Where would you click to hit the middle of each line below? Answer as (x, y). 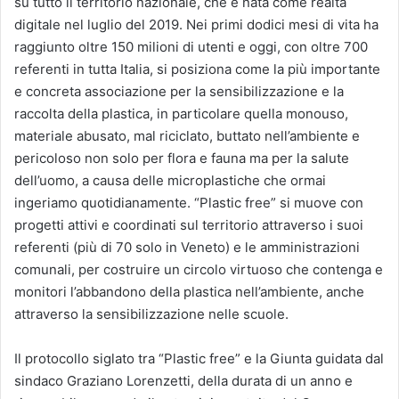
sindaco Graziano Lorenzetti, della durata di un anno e (183, 381)
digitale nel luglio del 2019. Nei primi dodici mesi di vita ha (196, 25)
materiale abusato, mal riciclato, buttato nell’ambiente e (187, 136)
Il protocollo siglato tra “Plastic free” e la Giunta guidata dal (199, 359)
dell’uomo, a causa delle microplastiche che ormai (170, 181)
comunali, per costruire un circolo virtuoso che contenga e (199, 270)
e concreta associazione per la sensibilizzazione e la (179, 92)
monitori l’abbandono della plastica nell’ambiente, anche (189, 292)
